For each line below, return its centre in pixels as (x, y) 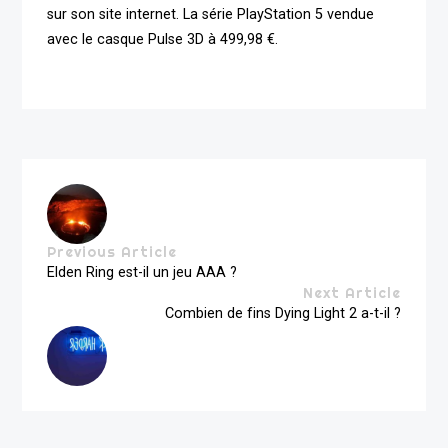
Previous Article (112, 252)
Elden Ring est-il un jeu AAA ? (142, 273)
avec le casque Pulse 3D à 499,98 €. (163, 40)
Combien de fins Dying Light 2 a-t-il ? (282, 314)
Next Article (351, 293)
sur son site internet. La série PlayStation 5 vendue (211, 15)
